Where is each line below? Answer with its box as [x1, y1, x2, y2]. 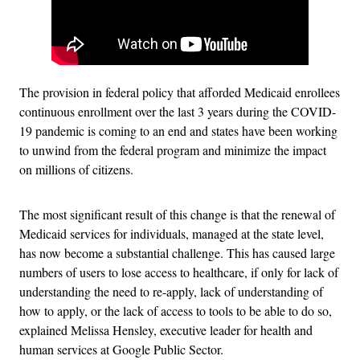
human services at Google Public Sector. [19, 340, 223, 358]
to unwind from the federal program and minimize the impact [19, 141, 326, 158]
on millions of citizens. [19, 160, 133, 178]
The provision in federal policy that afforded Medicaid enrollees [19, 83, 340, 100]
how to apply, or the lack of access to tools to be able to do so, [19, 301, 332, 319]
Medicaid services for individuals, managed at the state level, [19, 224, 324, 242]
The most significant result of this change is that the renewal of [19, 205, 335, 223]
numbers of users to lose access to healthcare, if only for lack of [19, 263, 338, 280]
